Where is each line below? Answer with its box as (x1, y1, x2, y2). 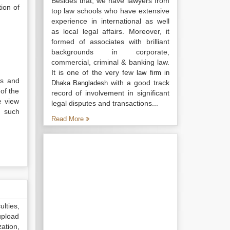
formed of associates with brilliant (51, 37, 169, 46)
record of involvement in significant (51, 89, 169, 97)
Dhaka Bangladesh (51, 79, 108, 87)
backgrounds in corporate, (51, 48, 169, 56)
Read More (51, 115, 86, 123)
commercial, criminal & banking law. (51, 58, 169, 66)
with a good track (108, 79, 170, 87)
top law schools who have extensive (51, 7, 169, 15)
